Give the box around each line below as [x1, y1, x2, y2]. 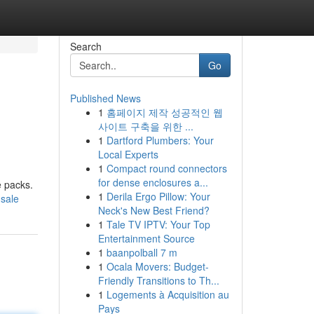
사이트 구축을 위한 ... [97, 119, 193, 133]
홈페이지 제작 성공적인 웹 [106, 105, 223, 119]
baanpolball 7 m [106, 245, 177, 259]
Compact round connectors [106, 161, 227, 175]
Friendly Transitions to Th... [97, 273, 219, 287]
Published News [69, 91, 141, 105]
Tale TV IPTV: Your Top [106, 217, 210, 231]
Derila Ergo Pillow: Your [106, 189, 210, 203]
